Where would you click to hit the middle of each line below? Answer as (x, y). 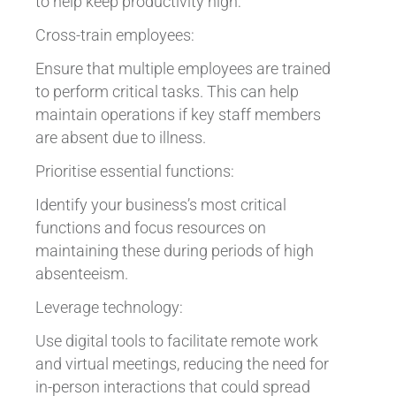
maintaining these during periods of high (174, 251)
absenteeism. (81, 274)
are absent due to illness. (120, 137)
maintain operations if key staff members (178, 114)
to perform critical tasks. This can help (167, 91)
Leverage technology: (109, 307)
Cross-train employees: (114, 35)
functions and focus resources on (150, 228)
